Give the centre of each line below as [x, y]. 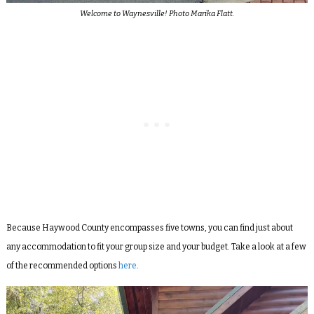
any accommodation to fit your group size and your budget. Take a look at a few [156, 247]
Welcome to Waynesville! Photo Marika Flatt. [157, 14]
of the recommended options [62, 266]
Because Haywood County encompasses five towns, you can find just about [149, 228]
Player [22, 302]
